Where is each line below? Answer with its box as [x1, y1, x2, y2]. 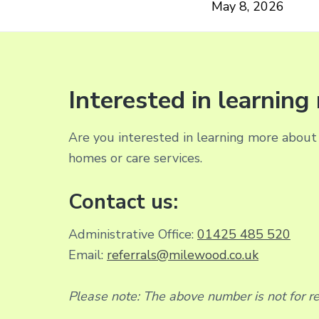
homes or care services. [68, 149, 202, 167]
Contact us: [68, 187, 178, 216]
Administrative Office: [68, 226, 197, 244]
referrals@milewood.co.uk [107, 246, 258, 264]
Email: [68, 246, 107, 264]
